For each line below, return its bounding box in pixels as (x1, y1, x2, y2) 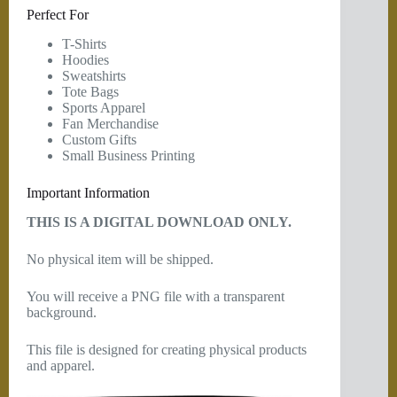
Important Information (27, 184, 150, 200)
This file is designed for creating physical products (27, 341, 307, 357)
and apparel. (27, 357, 95, 373)
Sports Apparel (62, 99, 145, 115)
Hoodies (62, 51, 109, 67)
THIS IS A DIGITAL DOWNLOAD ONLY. (27, 214, 292, 230)
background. (27, 304, 97, 320)
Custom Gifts (62, 131, 136, 147)
